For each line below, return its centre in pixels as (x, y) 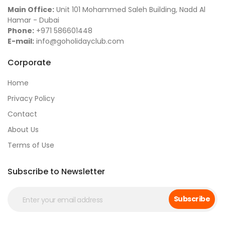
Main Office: (31, 9)
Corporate (29, 62)
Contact (22, 114)
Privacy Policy (31, 98)
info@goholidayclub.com (79, 41)
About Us (23, 129)
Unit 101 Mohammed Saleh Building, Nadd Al (130, 9)
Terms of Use (31, 145)
